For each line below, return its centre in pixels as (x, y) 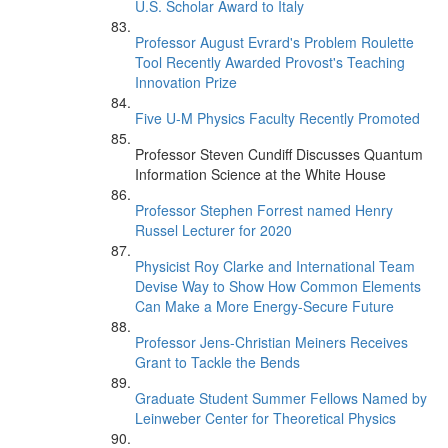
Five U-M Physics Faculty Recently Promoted (277, 118)
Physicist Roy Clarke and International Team (275, 266)
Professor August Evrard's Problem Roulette (274, 42)
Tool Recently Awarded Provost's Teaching (270, 62)
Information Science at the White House (260, 174)
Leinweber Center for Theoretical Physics (265, 418)
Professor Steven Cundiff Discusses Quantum (279, 154)
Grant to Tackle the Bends (217, 362)
